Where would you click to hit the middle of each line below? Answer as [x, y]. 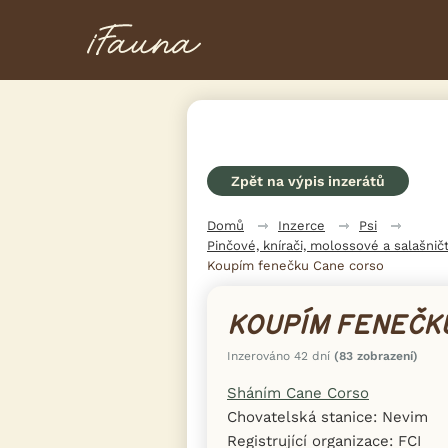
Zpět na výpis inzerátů [308, 180]
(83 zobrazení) [376, 355]
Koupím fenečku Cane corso [295, 265]
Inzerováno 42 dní [280, 355]
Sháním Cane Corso [298, 392]
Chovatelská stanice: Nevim [327, 416]
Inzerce [301, 225]
